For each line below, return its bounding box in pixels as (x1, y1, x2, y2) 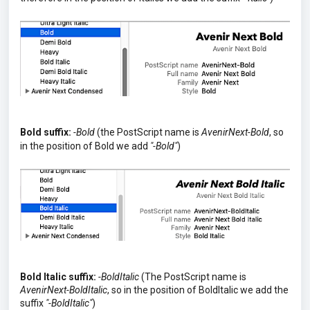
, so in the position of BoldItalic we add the (107, 284, 289, 295)
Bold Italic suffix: (20, 271, 96, 282)
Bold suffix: (20, 126, 71, 138)
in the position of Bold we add (20, 140, 150, 152)
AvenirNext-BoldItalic (20, 284, 107, 295)
